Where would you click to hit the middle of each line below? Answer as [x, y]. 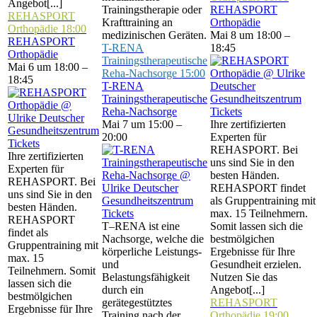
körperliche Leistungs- [152, 252]
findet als [28, 232]
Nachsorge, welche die [153, 239]
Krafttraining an [137, 22]
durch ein [123, 290]
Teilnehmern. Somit [52, 271]
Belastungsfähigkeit [146, 277]
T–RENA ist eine [141, 226]
